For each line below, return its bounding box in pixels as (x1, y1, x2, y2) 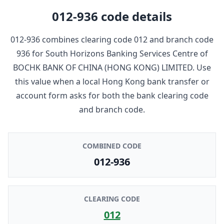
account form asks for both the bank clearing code (15, 89, 208, 101)
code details (98, 7, 172, 24)
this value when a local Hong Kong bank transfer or (14, 75, 209, 87)
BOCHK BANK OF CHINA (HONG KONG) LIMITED (13, 61, 192, 73)
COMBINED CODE (82, 140, 141, 150)
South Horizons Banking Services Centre (45, 47, 198, 59)
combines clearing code (40, 33, 134, 45)
